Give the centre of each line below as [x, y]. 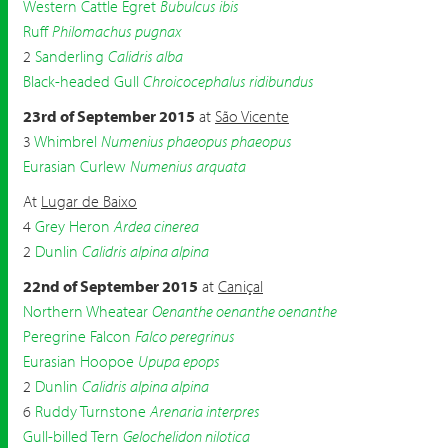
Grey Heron [72, 226]
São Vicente [252, 116]
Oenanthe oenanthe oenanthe [244, 311]
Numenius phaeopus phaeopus [196, 141]
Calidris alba [145, 56]
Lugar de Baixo [89, 201]
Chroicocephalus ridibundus [228, 81]
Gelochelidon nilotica [186, 436]
